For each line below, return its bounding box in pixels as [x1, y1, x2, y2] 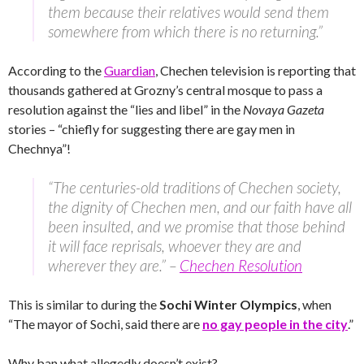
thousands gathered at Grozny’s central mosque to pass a [8, 82, 323, 97]
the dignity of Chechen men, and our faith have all [48, 197, 352, 216]
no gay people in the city [202, 316, 348, 331]
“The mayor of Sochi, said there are [8, 316, 202, 331]
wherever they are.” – [48, 256, 180, 275]
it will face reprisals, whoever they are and [48, 236, 301, 255]
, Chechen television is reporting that [155, 63, 356, 78]
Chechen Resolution [180, 256, 302, 275]
